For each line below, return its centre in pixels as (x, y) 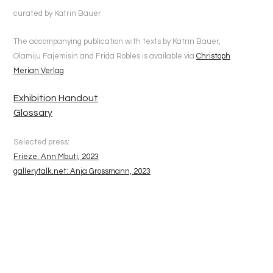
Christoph (213, 56)
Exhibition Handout (56, 98)
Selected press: (41, 142)
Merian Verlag (39, 70)
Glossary (33, 113)
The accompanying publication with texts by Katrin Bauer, (117, 41)
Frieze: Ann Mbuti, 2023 (56, 156)
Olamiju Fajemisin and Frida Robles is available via (105, 56)
